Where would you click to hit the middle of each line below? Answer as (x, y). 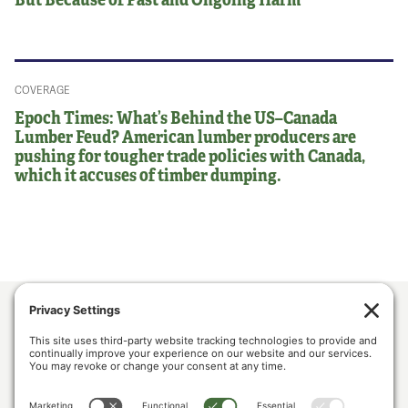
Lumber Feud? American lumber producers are (186, 136)
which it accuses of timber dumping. (148, 174)
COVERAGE (43, 90)
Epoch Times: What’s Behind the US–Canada (176, 117)
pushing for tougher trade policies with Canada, (190, 155)
